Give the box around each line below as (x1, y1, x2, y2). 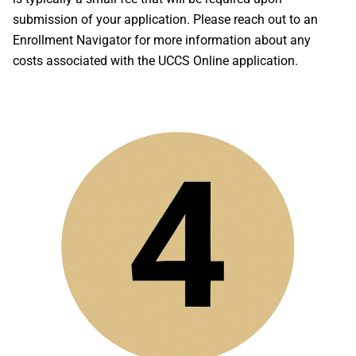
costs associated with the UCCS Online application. (13, 53, 298, 68)
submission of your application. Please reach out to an (13, 12, 318, 27)
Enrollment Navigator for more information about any (13, 33, 311, 48)
